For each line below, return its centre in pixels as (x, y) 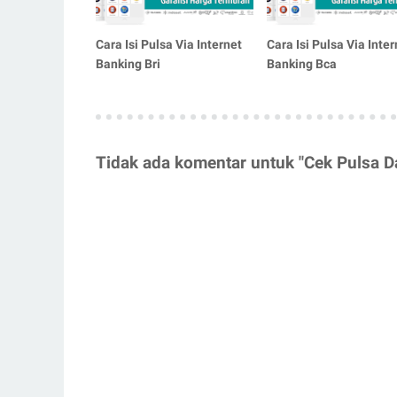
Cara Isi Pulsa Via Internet (169, 45)
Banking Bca (301, 64)
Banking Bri (128, 64)
